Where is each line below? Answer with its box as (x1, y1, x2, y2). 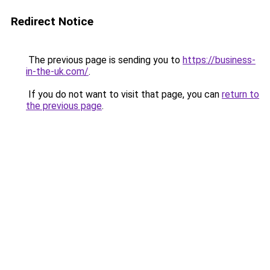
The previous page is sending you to (26, 54, 183, 66)
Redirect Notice (11, 14, 93, 28)
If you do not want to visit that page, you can (26, 89, 222, 100)
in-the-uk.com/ (26, 66, 89, 77)
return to (222, 89, 259, 100)
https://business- (183, 54, 256, 66)
